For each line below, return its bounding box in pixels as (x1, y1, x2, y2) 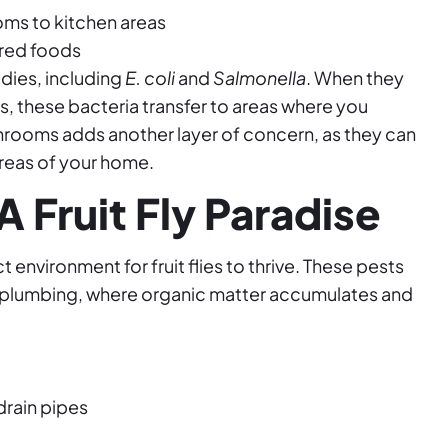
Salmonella (212, 65, 306, 89)
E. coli (124, 65, 175, 89)
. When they (305, 65, 404, 89)
